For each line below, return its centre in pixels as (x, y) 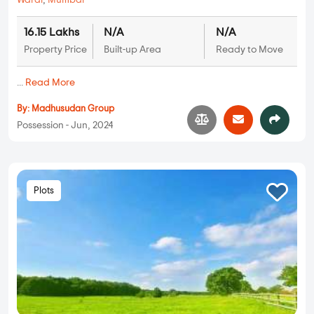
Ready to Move (249, 50)
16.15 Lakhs (52, 33)
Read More (50, 83)
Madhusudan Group (73, 109)
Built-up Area (132, 50)
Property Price (55, 50)
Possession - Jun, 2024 (65, 126)
